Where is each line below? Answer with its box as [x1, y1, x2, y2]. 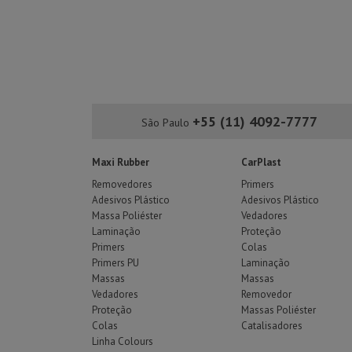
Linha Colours [92, 335, 153, 348]
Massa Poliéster [92, 209, 162, 222]
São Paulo [141, 115, 192, 130]
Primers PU [92, 256, 139, 269]
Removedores [92, 178, 152, 191]
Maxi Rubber [92, 156, 149, 169]
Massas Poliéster [241, 303, 316, 317]
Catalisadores [241, 319, 302, 332]
